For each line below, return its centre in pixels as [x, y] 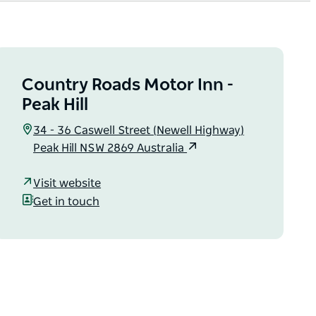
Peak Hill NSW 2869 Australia [110, 148]
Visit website [67, 183]
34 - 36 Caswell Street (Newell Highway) [139, 130]
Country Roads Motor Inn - [128, 85]
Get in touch [67, 201]
